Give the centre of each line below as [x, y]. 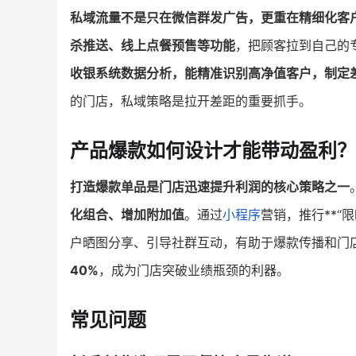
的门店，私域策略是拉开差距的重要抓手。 [191, 101]
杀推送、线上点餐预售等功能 [153, 46]
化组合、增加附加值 [127, 214]
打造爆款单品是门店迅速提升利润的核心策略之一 [210, 186]
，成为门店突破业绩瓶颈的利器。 [194, 270]
